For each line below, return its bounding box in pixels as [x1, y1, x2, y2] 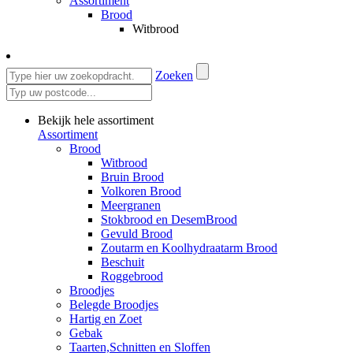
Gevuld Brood [101, 226, 173, 240]
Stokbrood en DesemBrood [101, 212, 237, 226]
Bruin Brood [101, 169, 164, 184]
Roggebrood [101, 269, 163, 283]
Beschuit [101, 255, 144, 269]
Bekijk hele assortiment [38, 113, 154, 127]
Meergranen [101, 198, 161, 212]
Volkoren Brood [101, 184, 181, 198]
